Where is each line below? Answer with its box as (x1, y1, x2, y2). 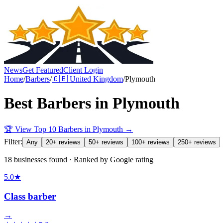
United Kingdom (70, 75, 123, 83)
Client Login (63, 66, 103, 74)
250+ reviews (178, 138, 216, 146)
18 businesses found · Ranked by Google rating (4, 155, 153, 164)
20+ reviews (46, 138, 81, 146)
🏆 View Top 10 (4, 124, 58, 133)
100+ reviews (131, 138, 170, 146)
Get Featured (22, 66, 63, 74)
